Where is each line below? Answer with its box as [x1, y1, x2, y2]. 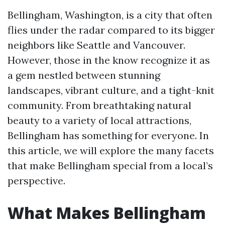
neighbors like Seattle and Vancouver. [8, 39, 185, 51]
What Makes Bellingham [8, 202, 206, 223]
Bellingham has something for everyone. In [8, 129, 209, 142]
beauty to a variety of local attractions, [8, 114, 191, 127]
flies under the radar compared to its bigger [8, 24, 215, 36]
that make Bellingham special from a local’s [8, 159, 213, 172]
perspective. [8, 174, 65, 187]
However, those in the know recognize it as [8, 54, 210, 66]
